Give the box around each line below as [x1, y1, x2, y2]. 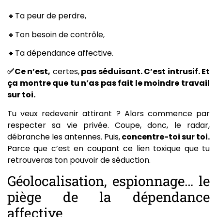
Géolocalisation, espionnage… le [7, 172, 210, 190]
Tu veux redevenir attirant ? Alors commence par [7, 108, 210, 119]
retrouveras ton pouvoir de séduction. [7, 154, 151, 166]
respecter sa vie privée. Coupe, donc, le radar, [7, 119, 210, 131]
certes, [50, 66, 79, 77]
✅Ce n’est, [7, 66, 50, 77]
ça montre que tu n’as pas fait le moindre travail [7, 77, 210, 89]
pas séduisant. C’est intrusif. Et [79, 66, 210, 77]
